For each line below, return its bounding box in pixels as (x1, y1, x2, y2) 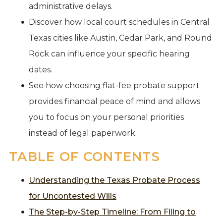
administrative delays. (28, 1, 112, 11)
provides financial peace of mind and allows (28, 96, 200, 106)
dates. (28, 64, 52, 74)
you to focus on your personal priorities (28, 112, 184, 122)
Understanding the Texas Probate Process (28, 175, 200, 185)
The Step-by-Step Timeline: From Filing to (28, 207, 196, 217)
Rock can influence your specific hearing (28, 49, 190, 58)
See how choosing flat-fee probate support (28, 80, 200, 90)
